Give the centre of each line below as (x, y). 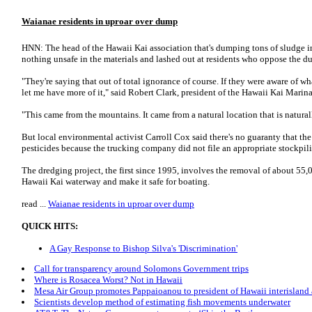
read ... (35, 204)
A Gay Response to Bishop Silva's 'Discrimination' (143, 249)
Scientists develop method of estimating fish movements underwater (162, 302)
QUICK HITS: (50, 226)
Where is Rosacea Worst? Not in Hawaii (108, 280)
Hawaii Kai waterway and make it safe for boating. (116, 182)
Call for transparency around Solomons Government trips (141, 269)
